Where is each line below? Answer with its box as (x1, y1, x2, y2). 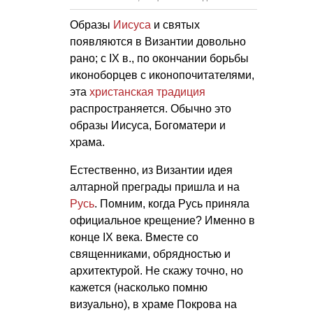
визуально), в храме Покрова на (70, 298, 237, 310)
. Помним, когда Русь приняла (94, 197, 249, 210)
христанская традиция (89, 85, 205, 98)
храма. (70, 136, 105, 148)
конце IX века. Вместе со (70, 231, 198, 243)
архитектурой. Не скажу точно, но (70, 264, 243, 277)
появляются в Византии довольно (70, 35, 246, 48)
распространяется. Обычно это (70, 102, 231, 115)
